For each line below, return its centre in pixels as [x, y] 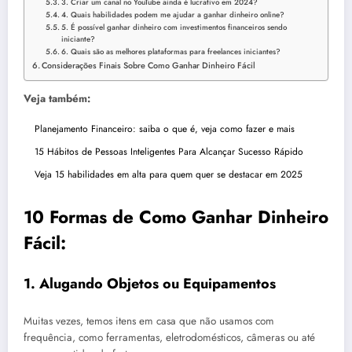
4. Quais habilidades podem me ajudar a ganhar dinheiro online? [173, 15]
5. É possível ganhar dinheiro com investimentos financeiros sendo [174, 27]
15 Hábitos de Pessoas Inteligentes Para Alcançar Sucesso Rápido [169, 151]
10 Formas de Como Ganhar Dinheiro [176, 216]
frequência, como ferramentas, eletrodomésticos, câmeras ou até [169, 337]
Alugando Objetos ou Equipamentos [158, 284]
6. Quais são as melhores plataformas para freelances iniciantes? [171, 51]
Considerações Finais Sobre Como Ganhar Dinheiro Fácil [149, 65]
